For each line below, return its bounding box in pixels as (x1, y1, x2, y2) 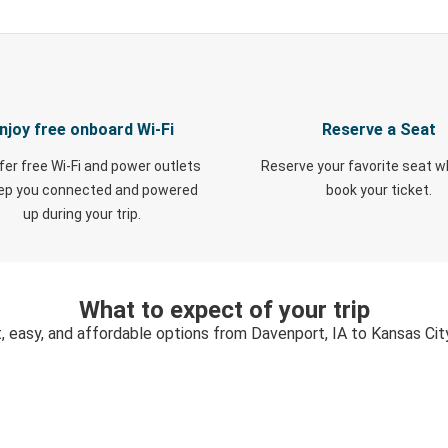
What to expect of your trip (78, 296, 370, 324)
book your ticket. (325, 182, 432, 198)
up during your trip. (22, 206, 141, 222)
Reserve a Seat (321, 120, 436, 139)
